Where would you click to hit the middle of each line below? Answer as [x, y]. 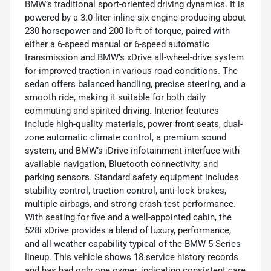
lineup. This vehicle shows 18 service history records [132, 257]
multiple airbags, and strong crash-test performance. [130, 204]
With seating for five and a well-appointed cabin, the [128, 217]
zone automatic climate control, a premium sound [126, 138]
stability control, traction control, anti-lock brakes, [126, 191]
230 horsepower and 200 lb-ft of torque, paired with [127, 31]
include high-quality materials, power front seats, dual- [134, 124]
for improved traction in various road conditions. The [131, 71]
